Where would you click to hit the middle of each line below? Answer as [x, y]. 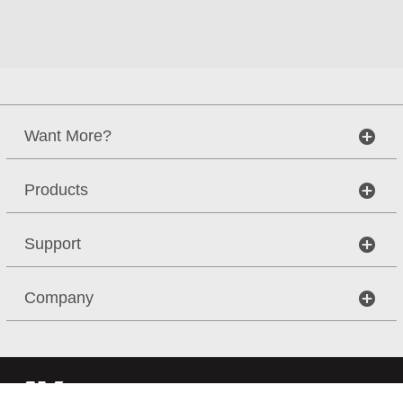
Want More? [68, 136]
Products [56, 190]
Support [53, 244]
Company [59, 298]
